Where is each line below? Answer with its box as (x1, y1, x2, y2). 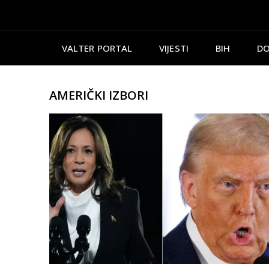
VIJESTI (159, 41, 189, 54)
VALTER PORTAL (61, 41, 133, 54)
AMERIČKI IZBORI (49, 86, 148, 103)
